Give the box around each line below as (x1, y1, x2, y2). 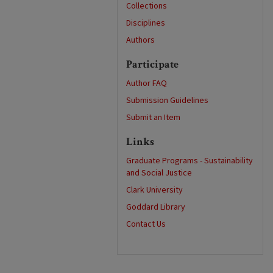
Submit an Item (126, 112, 180, 124)
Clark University (126, 184, 183, 196)
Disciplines (126, 17, 165, 29)
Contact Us (126, 218, 166, 230)
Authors (126, 34, 155, 46)
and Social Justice (126, 167, 192, 179)
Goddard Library (126, 201, 185, 213)
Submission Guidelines (126, 94, 208, 107)
